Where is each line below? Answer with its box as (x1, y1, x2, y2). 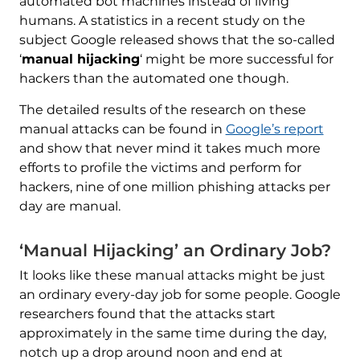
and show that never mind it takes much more (18, 141, 321, 156)
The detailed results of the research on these (18, 102, 306, 117)
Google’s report (225, 121, 324, 137)
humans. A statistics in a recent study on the (18, 13, 305, 28)
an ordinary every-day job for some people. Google (18, 287, 341, 302)
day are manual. (18, 198, 121, 214)
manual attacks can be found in (18, 121, 226, 137)
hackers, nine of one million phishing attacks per (18, 179, 330, 194)
